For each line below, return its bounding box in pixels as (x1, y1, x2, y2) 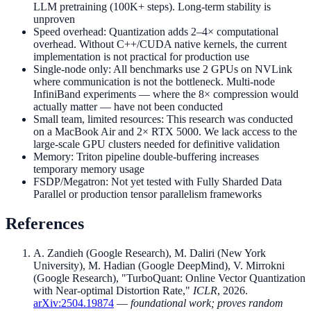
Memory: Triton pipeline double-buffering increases (33, 151, 259, 163)
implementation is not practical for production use (33, 51, 249, 63)
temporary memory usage (33, 163, 144, 176)
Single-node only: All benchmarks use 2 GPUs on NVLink (33, 63, 292, 76)
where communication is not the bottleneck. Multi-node (33, 76, 275, 88)
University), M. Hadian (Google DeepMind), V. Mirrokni (33, 260, 285, 272)
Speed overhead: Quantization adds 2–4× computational (33, 26, 278, 38)
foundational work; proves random (131, 297, 283, 310)
